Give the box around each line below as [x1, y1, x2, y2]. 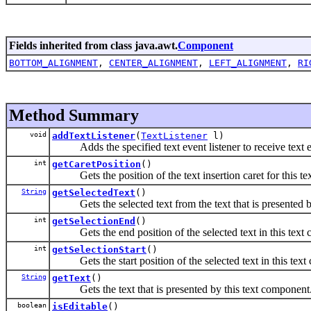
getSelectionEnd [52, 215, 135, 226]
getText [52, 272, 91, 283]
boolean [13, 301, 47, 309]
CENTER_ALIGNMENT [109, 57, 198, 68]
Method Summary [9, 106, 139, 124]
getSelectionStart [52, 244, 146, 255]
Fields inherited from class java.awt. [9, 39, 178, 51]
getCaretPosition [52, 158, 141, 169]
